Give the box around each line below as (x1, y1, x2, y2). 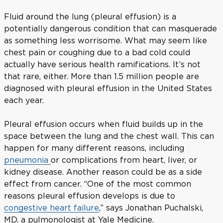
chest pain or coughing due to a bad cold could (4, 47, 190, 57)
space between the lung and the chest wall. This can (4, 131, 214, 140)
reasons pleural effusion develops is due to (4, 191, 175, 200)
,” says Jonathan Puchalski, (99, 203, 203, 212)
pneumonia (4, 155, 51, 164)
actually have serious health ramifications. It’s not (4, 59, 201, 69)
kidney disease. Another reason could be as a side (4, 167, 202, 176)
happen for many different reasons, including (4, 143, 184, 152)
